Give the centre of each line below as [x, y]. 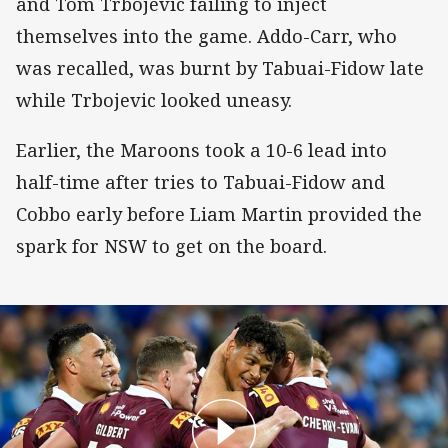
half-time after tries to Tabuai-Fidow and [200, 182]
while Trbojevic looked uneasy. [154, 99]
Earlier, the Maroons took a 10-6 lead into [201, 150]
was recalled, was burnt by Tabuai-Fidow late [220, 67]
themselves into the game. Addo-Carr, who [206, 35]
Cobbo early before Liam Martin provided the [219, 214]
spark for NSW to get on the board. [171, 246]
